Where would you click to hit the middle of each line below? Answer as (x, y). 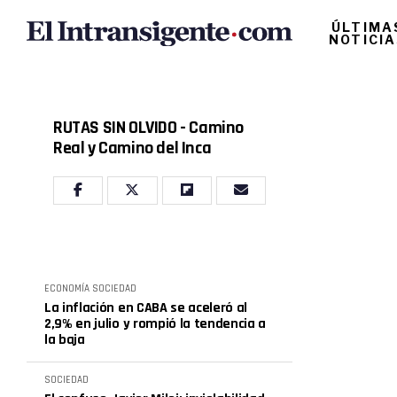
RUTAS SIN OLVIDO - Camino (149, 128)
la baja (65, 340)
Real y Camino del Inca (132, 148)
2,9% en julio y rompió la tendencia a (156, 324)
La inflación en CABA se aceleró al (146, 308)
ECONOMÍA (67, 289)
